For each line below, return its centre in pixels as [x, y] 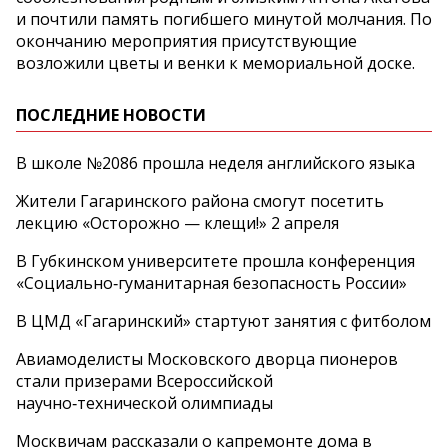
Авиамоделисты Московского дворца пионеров [207, 359]
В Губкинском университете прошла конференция [215, 261]
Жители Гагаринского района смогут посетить [200, 201]
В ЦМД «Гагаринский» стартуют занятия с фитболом [223, 321]
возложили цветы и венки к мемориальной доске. [215, 63]
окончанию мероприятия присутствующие [186, 41]
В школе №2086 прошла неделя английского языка [215, 163]
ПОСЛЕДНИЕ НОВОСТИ [111, 115]
